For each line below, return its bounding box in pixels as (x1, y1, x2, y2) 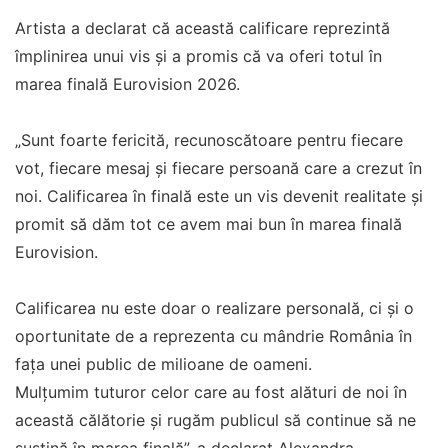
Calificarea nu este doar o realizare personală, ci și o (15, 297, 414, 318)
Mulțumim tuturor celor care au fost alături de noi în (15, 381, 407, 402)
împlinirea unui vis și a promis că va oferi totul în (15, 45, 382, 66)
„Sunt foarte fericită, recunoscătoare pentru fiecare (15, 129, 403, 150)
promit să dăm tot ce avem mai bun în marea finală (15, 213, 402, 234)
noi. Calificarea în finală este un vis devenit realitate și (15, 185, 423, 206)
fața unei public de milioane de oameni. (15, 353, 312, 374)
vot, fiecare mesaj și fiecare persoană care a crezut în (15, 157, 422, 178)
